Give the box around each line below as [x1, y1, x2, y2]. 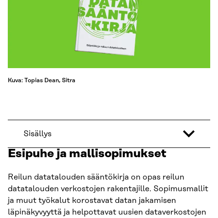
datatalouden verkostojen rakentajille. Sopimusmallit [8, 184, 208, 193]
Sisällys [23, 129, 52, 138]
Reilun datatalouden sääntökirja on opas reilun [8, 172, 184, 182]
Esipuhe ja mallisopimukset [8, 147, 166, 160]
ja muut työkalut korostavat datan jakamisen [8, 196, 176, 205]
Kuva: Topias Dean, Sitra [8, 76, 75, 84]
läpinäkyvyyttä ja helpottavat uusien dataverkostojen [8, 207, 206, 217]
